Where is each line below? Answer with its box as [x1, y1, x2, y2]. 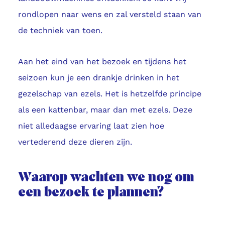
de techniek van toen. [18, 26, 102, 36]
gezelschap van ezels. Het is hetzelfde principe [18, 89, 201, 99]
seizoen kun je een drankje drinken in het [18, 73, 179, 83]
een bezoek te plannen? [18, 186, 164, 200]
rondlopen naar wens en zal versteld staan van [18, 10, 201, 20]
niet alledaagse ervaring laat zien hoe [18, 121, 164, 131]
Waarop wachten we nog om [18, 171, 194, 185]
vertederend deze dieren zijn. [18, 137, 132, 147]
